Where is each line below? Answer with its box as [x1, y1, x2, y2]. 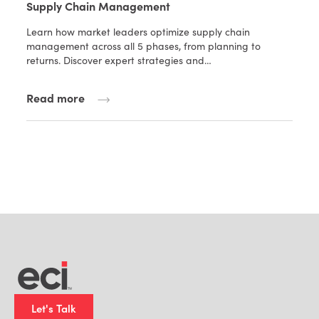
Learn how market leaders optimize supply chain [26, 25, 251, 39]
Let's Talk [31, 300, 76, 316]
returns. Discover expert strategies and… [26, 53, 212, 68]
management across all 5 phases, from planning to [26, 39, 261, 53]
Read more [26, 90, 85, 106]
